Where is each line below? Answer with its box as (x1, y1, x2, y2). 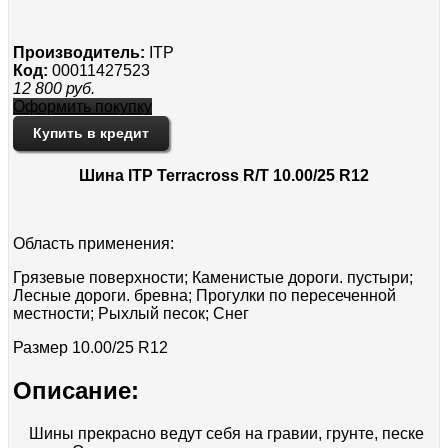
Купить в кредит (33, 124, 149, 141)
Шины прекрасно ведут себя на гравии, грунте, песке (13, 424, 424, 442)
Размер (13, 338, 72, 356)
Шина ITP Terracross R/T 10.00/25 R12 (79, 166, 369, 184)
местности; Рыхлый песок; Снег (13, 304, 249, 322)
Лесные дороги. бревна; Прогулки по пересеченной (13, 286, 396, 304)
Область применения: (13, 234, 174, 252)
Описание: (13, 376, 139, 404)
